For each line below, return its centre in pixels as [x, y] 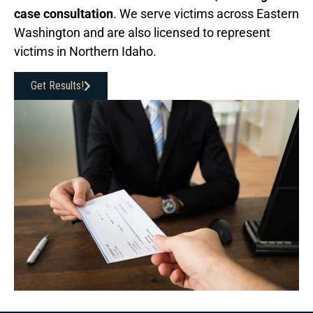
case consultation [64, 14]
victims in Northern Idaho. [85, 52]
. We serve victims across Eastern [206, 14]
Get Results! [57, 86]
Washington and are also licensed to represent [142, 33]
